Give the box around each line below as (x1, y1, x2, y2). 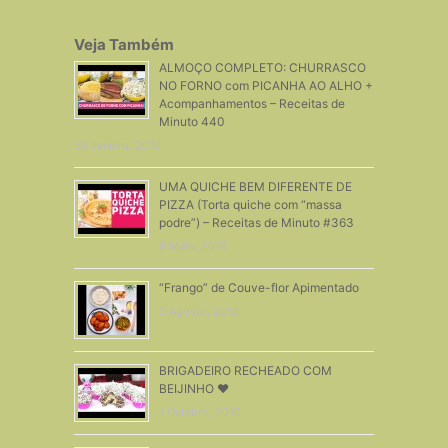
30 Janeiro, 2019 (73, 137, 161, 152)
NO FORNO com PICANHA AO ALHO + (158, 77, 373, 93)
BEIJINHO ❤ (158, 380, 229, 396)
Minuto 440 (158, 113, 225, 129)
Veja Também (73, 34, 174, 54)
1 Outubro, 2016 (158, 404, 241, 419)
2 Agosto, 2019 (158, 303, 239, 318)
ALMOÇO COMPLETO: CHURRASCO (158, 59, 366, 75)
